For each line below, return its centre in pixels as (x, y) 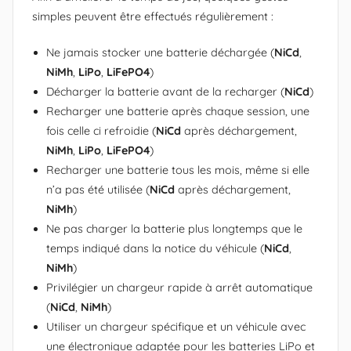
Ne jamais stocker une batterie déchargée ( (160, 53)
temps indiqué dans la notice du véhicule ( (155, 249)
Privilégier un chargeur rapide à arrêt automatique (179, 288)
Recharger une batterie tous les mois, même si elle (178, 170)
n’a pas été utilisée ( (98, 190)
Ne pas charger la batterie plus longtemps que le (174, 229)
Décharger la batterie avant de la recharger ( (165, 92)
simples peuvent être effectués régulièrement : (153, 16)
